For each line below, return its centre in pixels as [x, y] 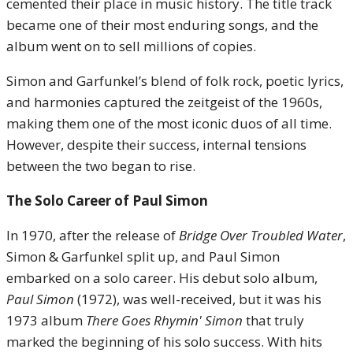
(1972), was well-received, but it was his [198, 299]
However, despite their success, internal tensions [156, 145]
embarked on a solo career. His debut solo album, [162, 278]
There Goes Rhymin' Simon [164, 320]
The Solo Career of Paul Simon [107, 201]
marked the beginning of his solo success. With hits [164, 342]
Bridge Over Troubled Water [261, 235]
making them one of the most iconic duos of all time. [169, 123]
